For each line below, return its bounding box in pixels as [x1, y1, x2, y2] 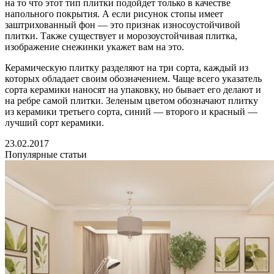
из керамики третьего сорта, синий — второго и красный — [5, 106, 257, 117]
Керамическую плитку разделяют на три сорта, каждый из [5, 62, 248, 73]
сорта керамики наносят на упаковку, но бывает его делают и [5, 84, 261, 95]
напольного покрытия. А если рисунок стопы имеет [5, 8, 223, 19]
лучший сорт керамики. [5, 117, 104, 128]
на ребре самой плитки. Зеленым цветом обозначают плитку [5, 95, 258, 106]
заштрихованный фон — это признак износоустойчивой [5, 19, 240, 30]
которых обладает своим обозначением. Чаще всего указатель [5, 73, 262, 84]
